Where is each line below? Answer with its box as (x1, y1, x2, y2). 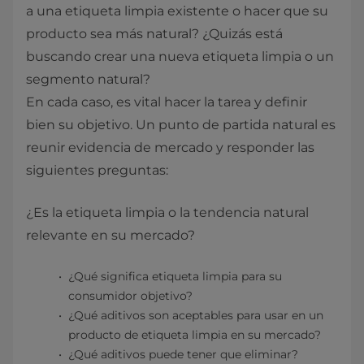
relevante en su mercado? (26, 227, 198, 243)
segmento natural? (26, 71, 150, 87)
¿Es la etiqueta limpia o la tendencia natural (26, 205, 309, 220)
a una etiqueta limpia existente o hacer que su (26, 3, 328, 19)
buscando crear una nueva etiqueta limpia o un (26, 49, 334, 64)
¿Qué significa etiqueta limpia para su (68, 269, 282, 284)
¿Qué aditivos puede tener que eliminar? (68, 347, 301, 362)
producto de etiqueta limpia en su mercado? (68, 327, 324, 342)
